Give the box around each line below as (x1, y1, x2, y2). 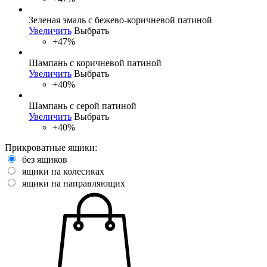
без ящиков (22, 154, 67, 164)
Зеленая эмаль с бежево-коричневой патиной (29, 14, 212, 25)
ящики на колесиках (22, 166, 104, 176)
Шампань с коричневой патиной (29, 57, 162, 68)
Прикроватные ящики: (5, 142, 97, 153)
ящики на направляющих (22, 178, 125, 188)
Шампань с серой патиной (29, 100, 136, 111)
